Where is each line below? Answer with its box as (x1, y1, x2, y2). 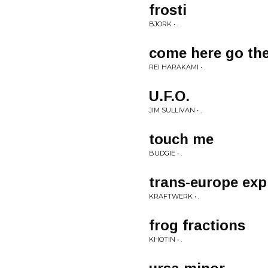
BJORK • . (149, 20, 178, 28)
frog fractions (149, 217, 245, 233)
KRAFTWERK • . (149, 192, 199, 200)
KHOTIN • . (149, 235, 182, 243)
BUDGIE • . (149, 149, 182, 157)
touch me (149, 131, 214, 147)
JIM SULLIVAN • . (149, 106, 202, 114)
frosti (149, 2, 187, 18)
